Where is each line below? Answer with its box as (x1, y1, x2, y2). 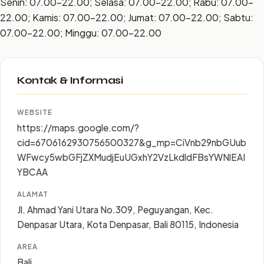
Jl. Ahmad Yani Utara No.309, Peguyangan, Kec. (17, 204, 213, 215)
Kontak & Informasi (17, 74, 123, 87)
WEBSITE (17, 108, 52, 117)
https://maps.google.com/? (17, 122, 139, 133)
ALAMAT (17, 190, 48, 199)
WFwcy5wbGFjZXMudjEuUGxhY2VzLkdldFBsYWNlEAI (17, 151, 245, 163)
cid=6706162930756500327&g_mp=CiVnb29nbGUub (17, 137, 246, 148)
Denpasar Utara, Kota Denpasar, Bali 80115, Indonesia (17, 219, 239, 230)
